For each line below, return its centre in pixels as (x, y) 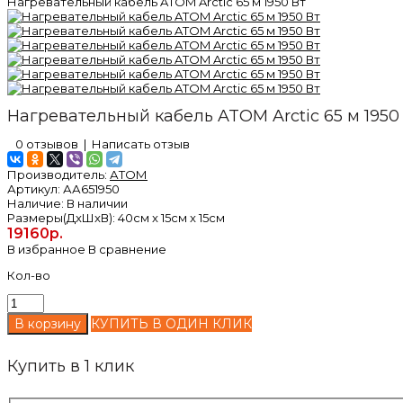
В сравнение (127, 250)
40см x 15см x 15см (170, 218)
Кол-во (29, 276)
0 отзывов (47, 144)
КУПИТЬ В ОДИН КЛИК (171, 324)
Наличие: (36, 204)
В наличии (96, 204)
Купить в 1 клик (71, 367)
